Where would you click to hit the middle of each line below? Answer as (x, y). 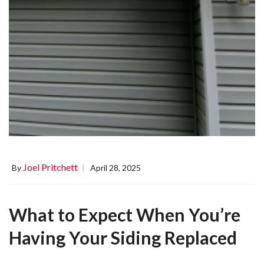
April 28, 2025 (115, 168)
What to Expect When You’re (125, 215)
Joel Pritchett (50, 167)
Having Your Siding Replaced (123, 238)
